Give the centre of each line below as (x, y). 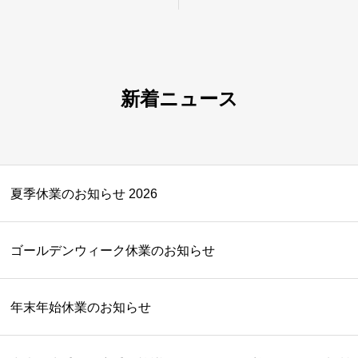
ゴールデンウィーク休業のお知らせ (113, 250)
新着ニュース (179, 99)
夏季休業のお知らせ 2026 (84, 193)
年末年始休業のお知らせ (81, 307)
